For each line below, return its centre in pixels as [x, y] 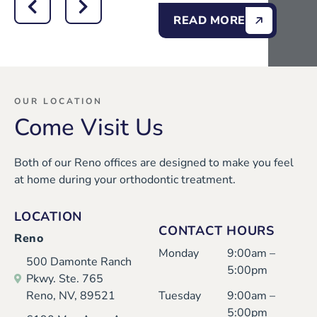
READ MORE [209, 20]
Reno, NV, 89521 [71, 295]
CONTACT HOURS [217, 230]
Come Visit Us [89, 127]
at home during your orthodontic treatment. [125, 179]
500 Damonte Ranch [79, 261]
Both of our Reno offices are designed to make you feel [154, 162]
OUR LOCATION [58, 101]
